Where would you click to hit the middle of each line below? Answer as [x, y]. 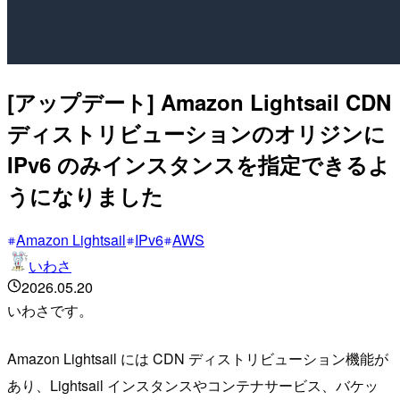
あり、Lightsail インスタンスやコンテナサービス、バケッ [193, 385]
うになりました [85, 195]
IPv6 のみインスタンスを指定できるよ [199, 164]
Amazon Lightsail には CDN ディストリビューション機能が [198, 358]
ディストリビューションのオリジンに [196, 133]
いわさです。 [50, 310]
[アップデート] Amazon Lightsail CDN [199, 101]
